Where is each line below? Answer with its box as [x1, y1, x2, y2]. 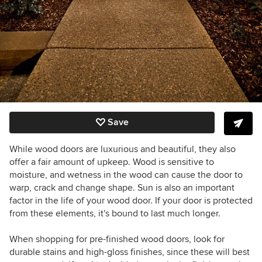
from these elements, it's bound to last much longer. [9, 208, 220, 219]
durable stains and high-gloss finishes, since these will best [9, 246, 250, 258]
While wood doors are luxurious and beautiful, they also [9, 143, 236, 155]
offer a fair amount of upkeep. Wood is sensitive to [9, 156, 214, 168]
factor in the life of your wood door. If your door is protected [9, 195, 253, 206]
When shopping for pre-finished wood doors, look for [9, 233, 225, 245]
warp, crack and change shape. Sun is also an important [9, 182, 235, 194]
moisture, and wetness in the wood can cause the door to [9, 169, 243, 181]
